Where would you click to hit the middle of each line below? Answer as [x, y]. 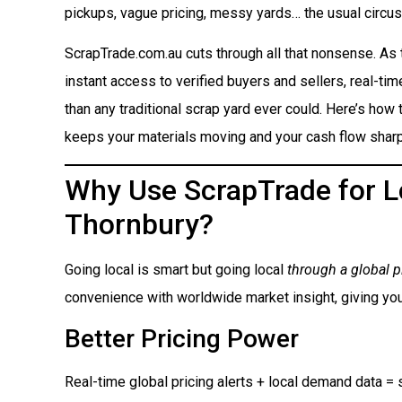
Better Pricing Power [182, 339]
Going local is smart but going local [176, 269]
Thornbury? [139, 224]
